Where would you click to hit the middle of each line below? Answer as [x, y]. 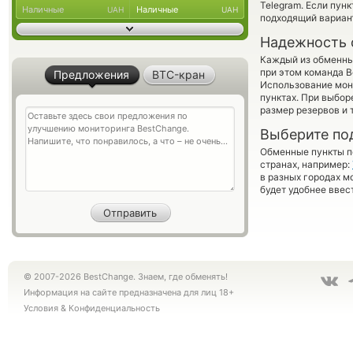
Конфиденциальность [114, 308]
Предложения [92, 74]
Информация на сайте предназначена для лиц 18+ [129, 292]
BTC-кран [179, 74]
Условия [41, 308]
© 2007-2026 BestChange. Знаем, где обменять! [126, 277]
